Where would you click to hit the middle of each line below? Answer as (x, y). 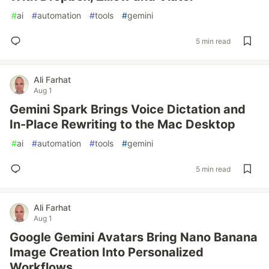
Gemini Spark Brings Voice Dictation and (128, 109)
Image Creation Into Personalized (107, 252)
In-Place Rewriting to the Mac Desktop (122, 124)
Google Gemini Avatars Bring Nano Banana (134, 237)
